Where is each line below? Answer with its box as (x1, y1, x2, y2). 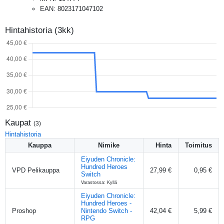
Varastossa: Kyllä (81, 179, 117, 185)
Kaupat (5, 117, 33, 127)
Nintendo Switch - (81, 206, 132, 214)
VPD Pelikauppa (12, 166, 59, 174)
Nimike (98, 141, 119, 149)
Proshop (12, 206, 36, 214)
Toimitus (185, 141, 212, 149)
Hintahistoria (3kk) (5, 25, 74, 35)
